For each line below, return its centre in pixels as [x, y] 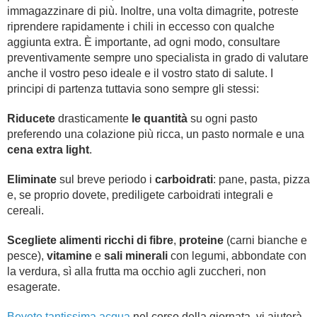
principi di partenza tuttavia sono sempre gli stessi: [136, 89]
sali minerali [136, 256]
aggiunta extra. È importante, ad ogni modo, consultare [144, 42]
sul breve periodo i [106, 179]
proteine [201, 240]
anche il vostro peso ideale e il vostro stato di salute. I [140, 73]
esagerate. [34, 287]
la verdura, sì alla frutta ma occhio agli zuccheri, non [137, 271]
